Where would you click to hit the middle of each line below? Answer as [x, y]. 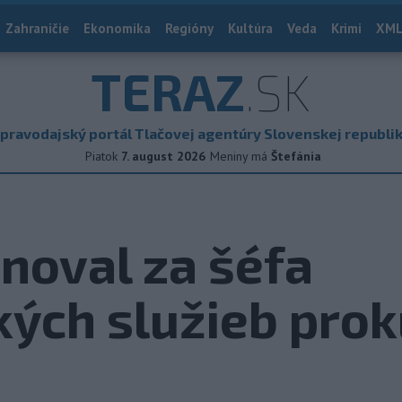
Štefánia [296, 156]
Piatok [101, 156]
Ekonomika [117, 28]
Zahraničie [37, 28]
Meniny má [240, 156]
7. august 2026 [163, 156]
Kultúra [250, 28]
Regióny [189, 28]
